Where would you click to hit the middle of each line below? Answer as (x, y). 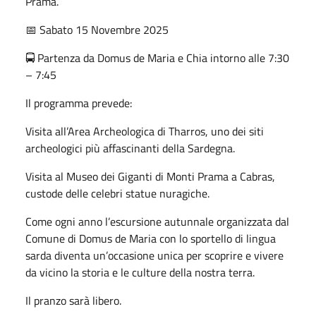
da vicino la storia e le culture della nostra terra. (140, 272)
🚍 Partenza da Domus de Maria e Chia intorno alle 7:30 (157, 57)
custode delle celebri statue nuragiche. (117, 193)
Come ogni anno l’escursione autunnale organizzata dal (157, 221)
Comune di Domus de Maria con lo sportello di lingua (151, 238)
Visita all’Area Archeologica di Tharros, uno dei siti (145, 131)
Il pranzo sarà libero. (73, 300)
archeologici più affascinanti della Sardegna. (130, 148)
